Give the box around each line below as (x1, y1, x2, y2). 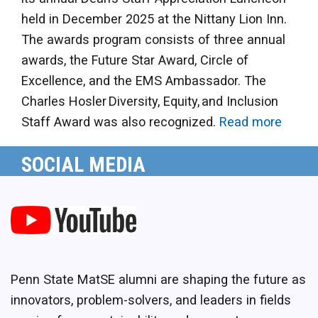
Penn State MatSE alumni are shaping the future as (11, 271, 306, 287)
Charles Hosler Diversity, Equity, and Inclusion (21, 94, 278, 109)
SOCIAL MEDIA (21, 153, 150, 177)
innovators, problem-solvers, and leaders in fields (11, 292, 291, 307)
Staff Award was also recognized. (21, 114, 219, 130)
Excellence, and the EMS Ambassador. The (21, 73, 266, 89)
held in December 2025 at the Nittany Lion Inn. (21, 11, 287, 27)
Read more (219, 114, 282, 130)
